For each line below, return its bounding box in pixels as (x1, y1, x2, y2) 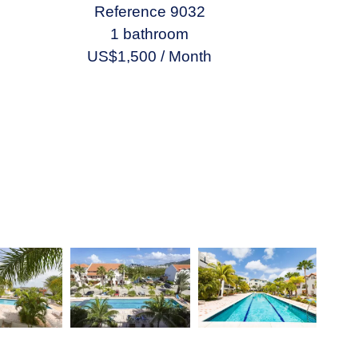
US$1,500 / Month (87, 48, 213, 65)
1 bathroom (110, 26, 189, 42)
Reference (93, 3, 166, 20)
